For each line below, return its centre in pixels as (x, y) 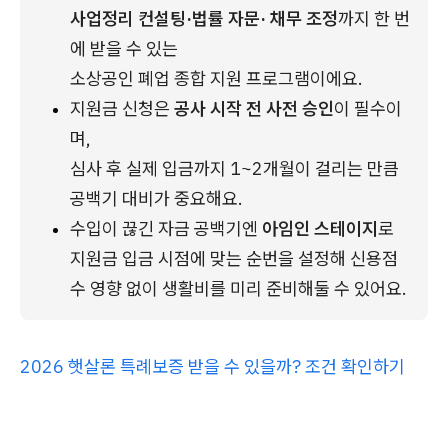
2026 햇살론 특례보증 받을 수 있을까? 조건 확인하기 (212, 366)
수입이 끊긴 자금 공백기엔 (166, 228)
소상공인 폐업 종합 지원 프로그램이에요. (216, 78)
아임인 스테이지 (320, 228)
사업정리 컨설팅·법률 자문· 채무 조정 (204, 18)
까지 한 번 (374, 18)
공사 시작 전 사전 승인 (254, 108)
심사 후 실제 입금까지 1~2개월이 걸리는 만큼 (234, 168)
